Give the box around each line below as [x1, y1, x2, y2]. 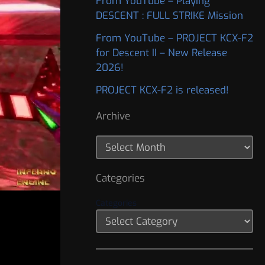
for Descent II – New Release [96, 46, 227, 60]
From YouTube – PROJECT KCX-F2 [96, 31, 253, 46]
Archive [96, 109, 130, 124]
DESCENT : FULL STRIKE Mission [96, 9, 243, 23]
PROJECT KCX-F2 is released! [96, 83, 229, 97]
